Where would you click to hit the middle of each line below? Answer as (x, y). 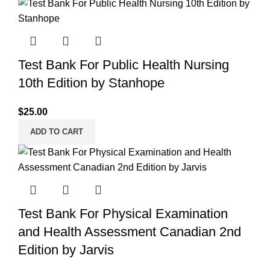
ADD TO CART (57, 132)
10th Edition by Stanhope (91, 83)
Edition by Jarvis (66, 250)
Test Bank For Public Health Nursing (124, 65)
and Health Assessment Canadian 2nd (130, 232)
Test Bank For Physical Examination (123, 214)
